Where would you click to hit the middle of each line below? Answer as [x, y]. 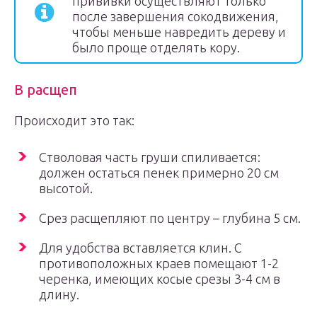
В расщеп [46, 90]
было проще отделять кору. [156, 47]
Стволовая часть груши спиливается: [150, 157]
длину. [59, 294]
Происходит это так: [74, 120]
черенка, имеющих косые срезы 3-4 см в [160, 279]
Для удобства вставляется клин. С [140, 248]
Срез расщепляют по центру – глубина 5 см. [170, 218]
